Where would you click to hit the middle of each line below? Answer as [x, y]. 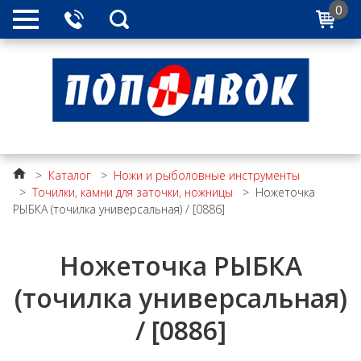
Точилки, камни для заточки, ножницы [133, 192]
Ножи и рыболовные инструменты [207, 175]
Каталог [70, 175]
